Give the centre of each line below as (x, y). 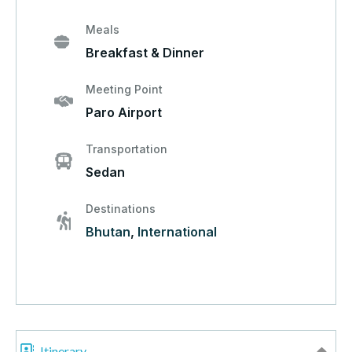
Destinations (121, 209)
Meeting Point (124, 90)
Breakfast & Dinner (145, 53)
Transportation (126, 149)
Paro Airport (124, 113)
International (177, 232)
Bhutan (108, 232)
